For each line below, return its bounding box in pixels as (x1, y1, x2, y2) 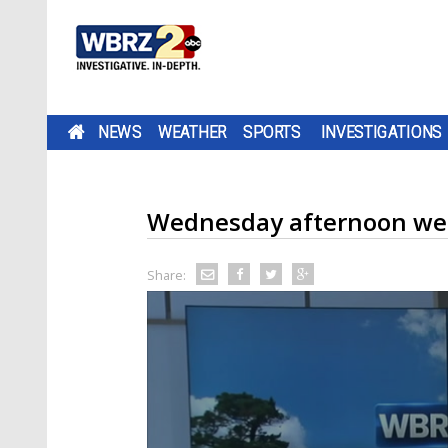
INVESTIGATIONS (320, 122, 443, 142)
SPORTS (243, 122, 301, 142)
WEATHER (157, 122, 227, 142)
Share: (147, 266, 186, 284)
